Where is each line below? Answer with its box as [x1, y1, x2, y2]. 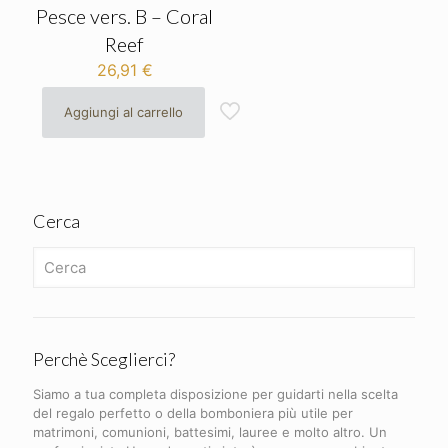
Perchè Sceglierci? [33, 347, 175, 370]
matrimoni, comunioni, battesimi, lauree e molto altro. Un [33, 423, 387, 440]
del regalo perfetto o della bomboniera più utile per [33, 404, 353, 421]
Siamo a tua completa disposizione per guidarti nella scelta [33, 385, 398, 402]
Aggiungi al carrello [64, 103, 184, 120]
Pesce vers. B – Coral [36, 3, 214, 28]
